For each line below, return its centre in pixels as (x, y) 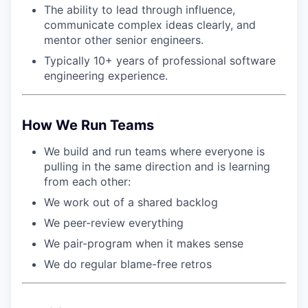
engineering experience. (106, 76)
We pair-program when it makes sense (144, 243)
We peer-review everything (114, 223)
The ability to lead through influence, (140, 10)
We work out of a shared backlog (131, 202)
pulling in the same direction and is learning (157, 166)
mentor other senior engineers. (124, 40)
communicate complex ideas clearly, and (150, 25)
